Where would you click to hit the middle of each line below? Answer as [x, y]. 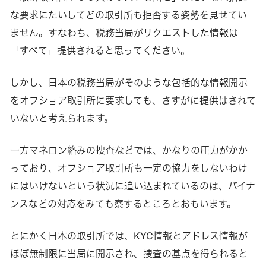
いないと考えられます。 [61, 118]
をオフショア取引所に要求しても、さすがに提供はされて [133, 101]
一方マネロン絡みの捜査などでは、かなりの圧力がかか [129, 151]
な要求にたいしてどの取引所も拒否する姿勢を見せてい [128, 15]
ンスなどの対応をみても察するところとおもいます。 [123, 204]
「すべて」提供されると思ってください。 [100, 51]
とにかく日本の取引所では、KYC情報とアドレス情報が [129, 236]
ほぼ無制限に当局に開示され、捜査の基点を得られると [129, 254]
